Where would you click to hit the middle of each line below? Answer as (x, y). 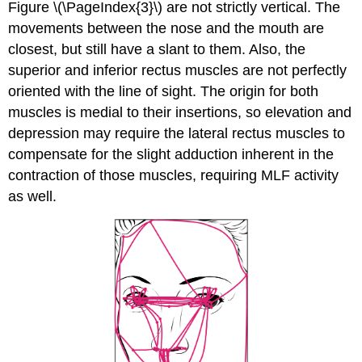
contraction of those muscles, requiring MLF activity (174, 175)
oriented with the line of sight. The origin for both (164, 91)
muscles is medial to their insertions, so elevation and (180, 112)
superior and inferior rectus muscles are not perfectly (178, 70)
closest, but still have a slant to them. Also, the (157, 49)
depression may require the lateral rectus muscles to (177, 133)
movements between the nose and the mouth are (166, 28)
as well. (33, 196)
